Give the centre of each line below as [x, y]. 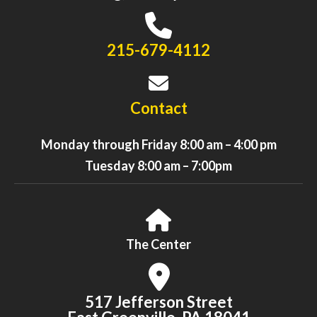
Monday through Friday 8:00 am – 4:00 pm [158, 145]
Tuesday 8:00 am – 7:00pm [158, 166]
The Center [158, 244]
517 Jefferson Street [158, 302]
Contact [158, 108]
